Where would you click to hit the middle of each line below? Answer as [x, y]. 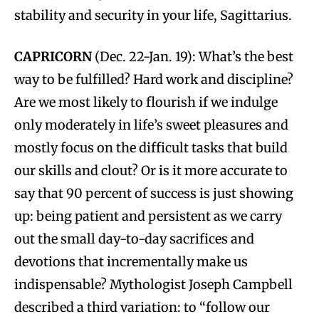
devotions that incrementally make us [131, 261]
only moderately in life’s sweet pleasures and [151, 125]
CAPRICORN [53, 56]
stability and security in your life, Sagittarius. [153, 15]
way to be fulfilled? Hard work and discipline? [154, 79]
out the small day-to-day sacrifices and [134, 239]
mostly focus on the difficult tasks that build [151, 147]
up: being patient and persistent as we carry [148, 216]
